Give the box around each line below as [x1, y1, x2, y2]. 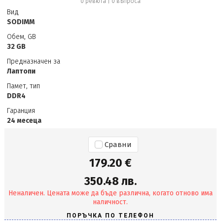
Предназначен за [6, 57, 60, 66]
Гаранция [6, 107, 35, 115]
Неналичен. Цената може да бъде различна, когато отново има [8, 189, 213, 198]
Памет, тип [6, 82, 40, 90]
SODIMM [6, 18, 35, 26]
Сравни [104, 140, 132, 149]
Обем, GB [6, 33, 36, 41]
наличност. [93, 198, 128, 207]
